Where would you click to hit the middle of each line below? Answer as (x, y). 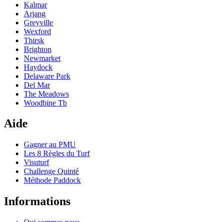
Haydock (38, 67)
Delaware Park (47, 76)
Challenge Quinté (51, 171)
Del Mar (37, 85)
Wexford (37, 31)
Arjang (35, 13)
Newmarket (42, 58)
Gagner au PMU (50, 145)
